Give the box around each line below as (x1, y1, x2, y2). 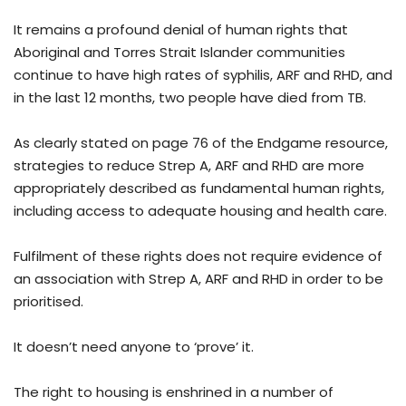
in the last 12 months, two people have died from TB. (14, 88, 370, 108)
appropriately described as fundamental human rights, (14, 179, 384, 198)
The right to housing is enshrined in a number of (14, 382, 333, 402)
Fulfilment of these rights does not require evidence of (14, 246, 382, 266)
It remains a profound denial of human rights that (14, 20, 348, 40)
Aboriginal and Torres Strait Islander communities (14, 43, 345, 63)
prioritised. (14, 292, 83, 312)
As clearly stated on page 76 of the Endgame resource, (14, 133, 388, 153)
